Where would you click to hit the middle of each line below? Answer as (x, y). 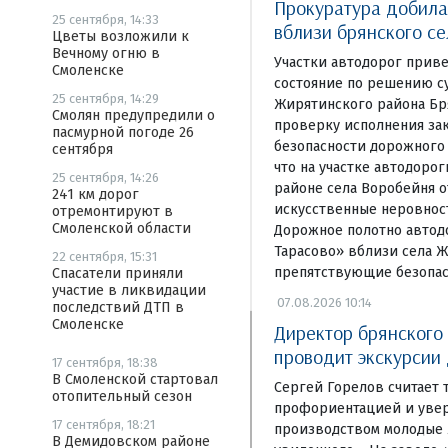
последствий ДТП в (118, 307)
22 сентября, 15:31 (104, 256)
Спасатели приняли (117, 273)
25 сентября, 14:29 (105, 98)
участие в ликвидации (129, 290)
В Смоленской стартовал (135, 379)
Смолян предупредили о (133, 115)
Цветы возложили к (120, 36)
